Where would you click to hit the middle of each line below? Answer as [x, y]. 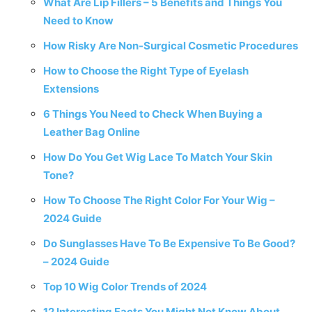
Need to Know [78, 21]
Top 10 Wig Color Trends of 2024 [125, 287]
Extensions [71, 89]
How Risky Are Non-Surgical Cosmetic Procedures [171, 46]
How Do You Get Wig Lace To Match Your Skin [158, 157]
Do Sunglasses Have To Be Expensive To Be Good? [169, 243]
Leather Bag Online [92, 132]
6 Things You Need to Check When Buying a [153, 114]
